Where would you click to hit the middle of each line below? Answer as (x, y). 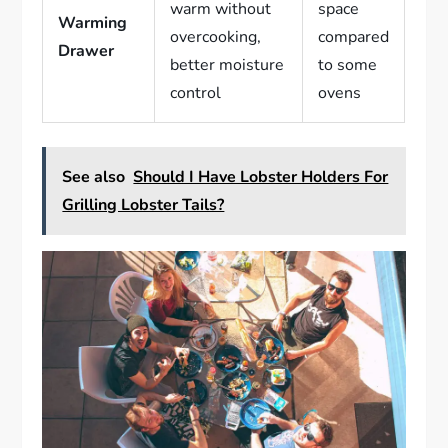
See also (94, 176)
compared (354, 36)
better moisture (227, 64)
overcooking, (216, 36)
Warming (93, 22)
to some (348, 64)
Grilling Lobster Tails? (143, 204)
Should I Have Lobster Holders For (261, 176)
